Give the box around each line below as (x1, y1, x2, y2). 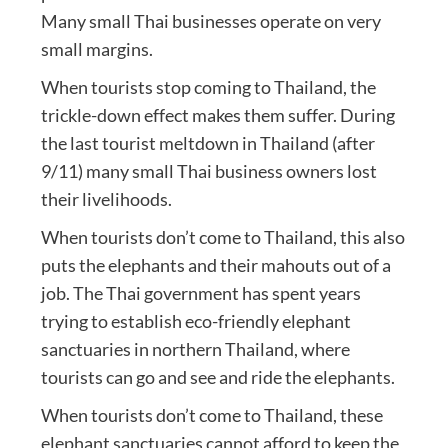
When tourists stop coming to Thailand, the (40, 76, 376, 99)
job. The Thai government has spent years (40, 282, 361, 305)
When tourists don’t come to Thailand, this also (40, 226, 405, 249)
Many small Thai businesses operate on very (40, 10, 381, 33)
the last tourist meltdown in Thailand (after (40, 132, 375, 155)
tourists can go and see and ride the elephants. (40, 366, 395, 389)
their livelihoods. (40, 188, 172, 211)
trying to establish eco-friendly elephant (40, 310, 351, 333)
